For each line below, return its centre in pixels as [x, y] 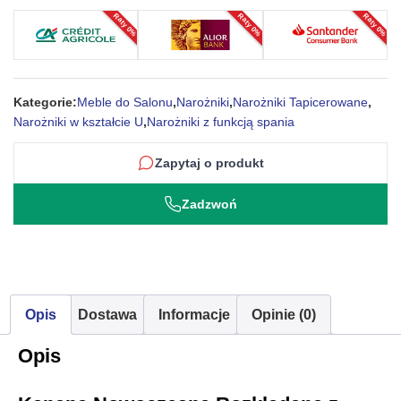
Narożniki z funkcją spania [221, 122]
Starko [33, 22]
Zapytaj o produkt [209, 163]
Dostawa [107, 315]
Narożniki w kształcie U [78, 122]
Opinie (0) [284, 315]
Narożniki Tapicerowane [300, 102]
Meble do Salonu [125, 102]
